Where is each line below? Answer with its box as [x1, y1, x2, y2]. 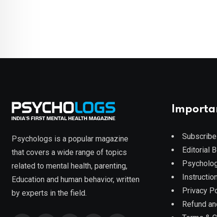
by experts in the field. [12, 188, 87, 198]
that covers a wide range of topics [12, 147, 127, 157]
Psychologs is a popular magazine [12, 134, 128, 143]
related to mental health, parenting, [12, 161, 127, 170]
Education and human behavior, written [12, 174, 139, 184]
